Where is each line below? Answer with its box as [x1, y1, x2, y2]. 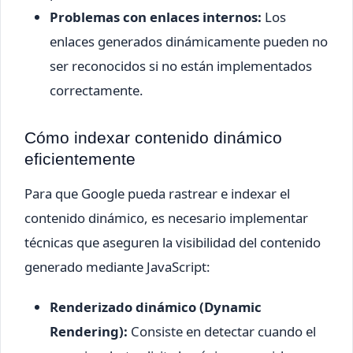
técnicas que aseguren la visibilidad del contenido [24, 233, 321, 252]
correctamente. [50, 81, 143, 100]
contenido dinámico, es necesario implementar [24, 209, 308, 228]
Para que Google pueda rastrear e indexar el [24, 184, 290, 203]
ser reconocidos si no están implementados [50, 57, 312, 76]
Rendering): [50, 322, 128, 341]
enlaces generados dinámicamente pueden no [50, 32, 328, 51]
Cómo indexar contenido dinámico [24, 128, 282, 147]
